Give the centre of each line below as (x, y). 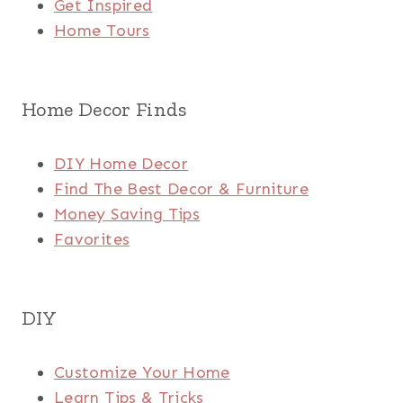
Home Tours (102, 31)
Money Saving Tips (127, 215)
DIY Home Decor (121, 164)
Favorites (92, 240)
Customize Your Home (142, 373)
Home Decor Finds (104, 110)
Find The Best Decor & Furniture (182, 189)
